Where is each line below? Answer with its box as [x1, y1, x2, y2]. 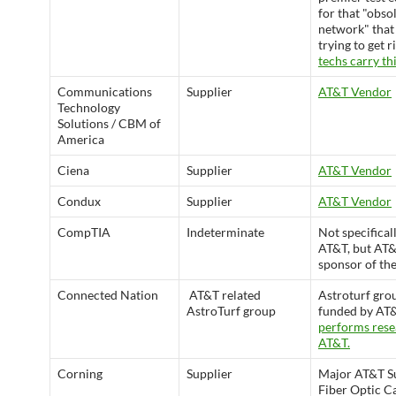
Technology [57, 100, 120, 115]
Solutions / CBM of [57, 116, 161, 131]
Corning [57, 366, 103, 381]
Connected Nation [57, 287, 158, 302]
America [57, 132, 104, 147]
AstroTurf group [187, 303, 276, 318]
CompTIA [57, 225, 110, 240]
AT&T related [187, 287, 261, 302]
